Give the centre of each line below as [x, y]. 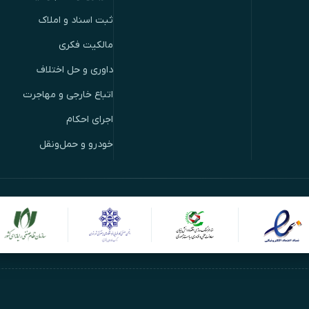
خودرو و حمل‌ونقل [77, 144]
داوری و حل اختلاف [75, 70]
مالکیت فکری [86, 45]
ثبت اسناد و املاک [76, 20]
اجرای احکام [90, 119]
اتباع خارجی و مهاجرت [68, 94]
